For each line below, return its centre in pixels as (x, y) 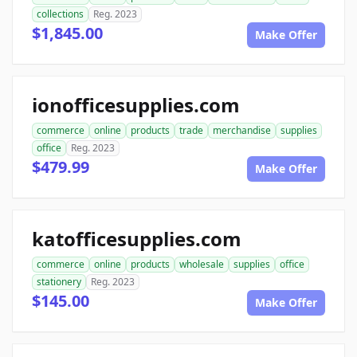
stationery (59, 282)
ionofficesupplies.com (136, 105)
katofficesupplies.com (137, 239)
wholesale (202, 264)
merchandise (242, 130)
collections (60, 14)
